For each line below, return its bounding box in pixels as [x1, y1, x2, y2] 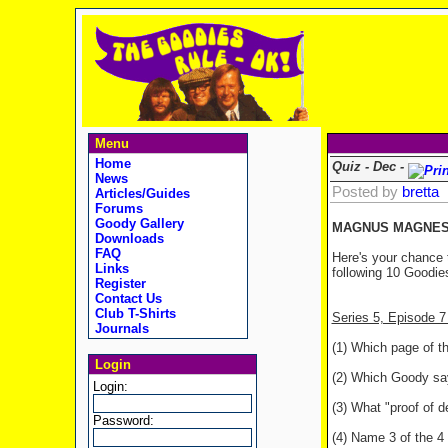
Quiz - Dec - [331, 159, 408, 174]
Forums [90, 201, 143, 216]
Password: [92, 413, 154, 428]
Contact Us [90, 291, 162, 306]
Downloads [90, 231, 164, 246]
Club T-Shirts [90, 306, 176, 321]
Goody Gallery [90, 216, 184, 231]
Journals [90, 321, 149, 336]
